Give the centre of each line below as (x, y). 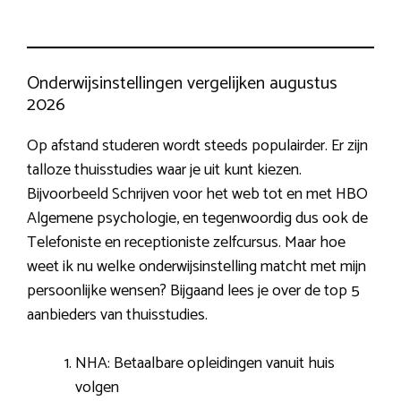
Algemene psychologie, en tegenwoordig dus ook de (197, 219)
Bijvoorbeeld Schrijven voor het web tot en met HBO (197, 195)
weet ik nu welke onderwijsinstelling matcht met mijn (196, 267)
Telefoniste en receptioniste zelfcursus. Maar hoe (186, 243)
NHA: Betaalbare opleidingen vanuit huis (205, 364)
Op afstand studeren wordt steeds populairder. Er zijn (197, 146)
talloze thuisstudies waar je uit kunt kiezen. (164, 171)
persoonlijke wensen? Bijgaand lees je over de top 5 (193, 291)
